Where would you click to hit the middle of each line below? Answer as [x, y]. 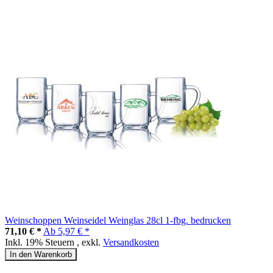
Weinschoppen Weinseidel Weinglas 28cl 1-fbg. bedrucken [118, 220]
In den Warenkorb [41, 254]
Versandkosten [131, 242]
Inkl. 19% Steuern [41, 242]
